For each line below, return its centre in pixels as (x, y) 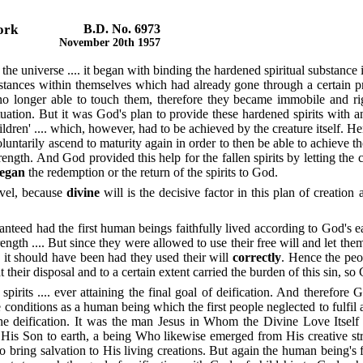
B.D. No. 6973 (122, 29)
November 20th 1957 (110, 43)
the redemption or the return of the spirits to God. (152, 172)
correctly (257, 257)
